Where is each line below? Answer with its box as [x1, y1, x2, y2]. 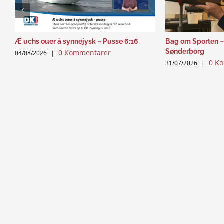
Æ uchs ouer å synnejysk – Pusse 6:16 [15, 37, 138, 46]
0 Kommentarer [58, 48, 111, 58]
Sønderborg [165, 47, 204, 56]
